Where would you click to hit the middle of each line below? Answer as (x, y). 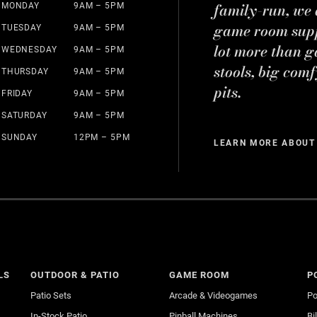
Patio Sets (51, 295)
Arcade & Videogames (213, 295)
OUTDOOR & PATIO (75, 275)
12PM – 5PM (102, 137)
